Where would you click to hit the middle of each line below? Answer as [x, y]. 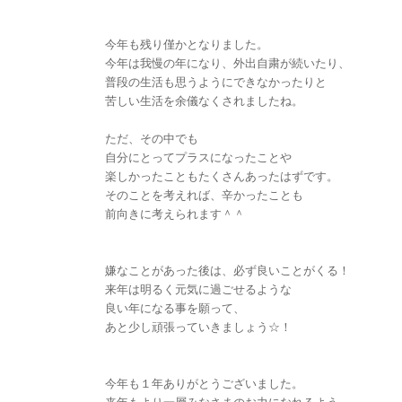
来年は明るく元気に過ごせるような [198, 288]
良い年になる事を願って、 [175, 307]
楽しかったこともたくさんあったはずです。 [222, 175]
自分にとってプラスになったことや [198, 157]
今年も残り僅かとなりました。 [187, 44]
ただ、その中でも [152, 138]
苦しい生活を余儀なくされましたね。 [204, 100]
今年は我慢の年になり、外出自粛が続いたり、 [227, 62]
